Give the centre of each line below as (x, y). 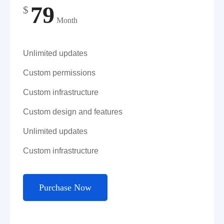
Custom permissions (59, 73)
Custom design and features (73, 112)
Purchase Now (65, 188)
